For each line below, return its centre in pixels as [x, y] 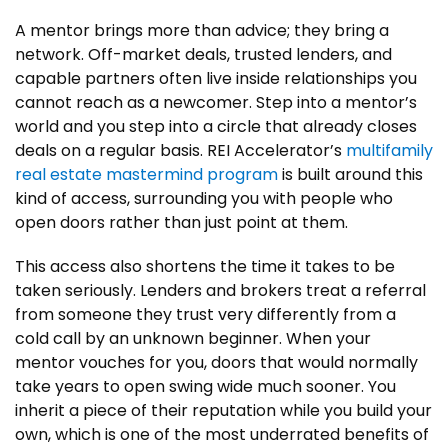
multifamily [389, 150]
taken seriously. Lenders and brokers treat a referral [220, 290]
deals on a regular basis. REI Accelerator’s [180, 150]
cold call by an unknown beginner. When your [193, 338]
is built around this [350, 174]
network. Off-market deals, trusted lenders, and [203, 54]
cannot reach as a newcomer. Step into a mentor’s [216, 102]
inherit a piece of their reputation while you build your [223, 410]
